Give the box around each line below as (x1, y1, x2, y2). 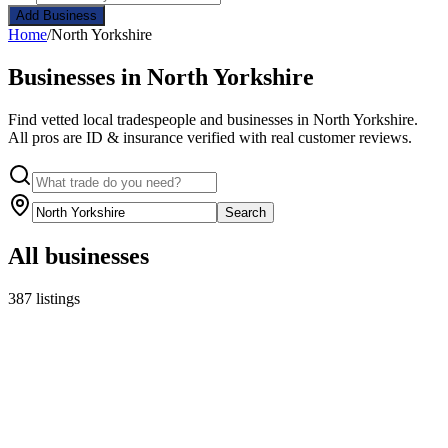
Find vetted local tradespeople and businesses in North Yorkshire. (8, 110, 418, 128)
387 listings (8, 289, 80, 307)
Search (225, 204, 266, 220)
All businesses (8, 242, 149, 269)
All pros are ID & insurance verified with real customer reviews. (8, 128, 412, 146)
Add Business (16, 8, 97, 23)
